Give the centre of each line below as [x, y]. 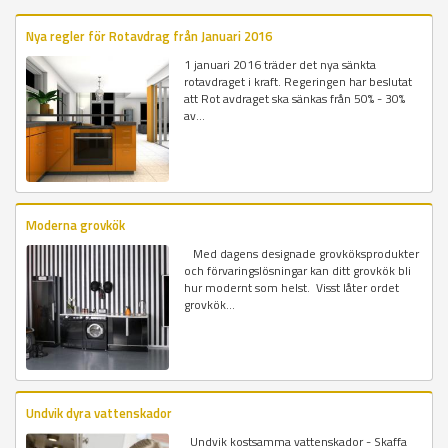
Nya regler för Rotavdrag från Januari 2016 [149, 36]
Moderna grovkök [75, 224]
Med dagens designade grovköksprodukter [302, 253]
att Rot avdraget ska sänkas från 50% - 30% [295, 99]
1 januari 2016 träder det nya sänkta [280, 65]
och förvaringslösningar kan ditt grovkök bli [298, 270]
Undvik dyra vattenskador [99, 412]
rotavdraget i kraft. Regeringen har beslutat [298, 82]
